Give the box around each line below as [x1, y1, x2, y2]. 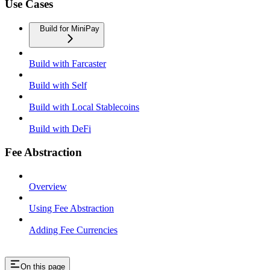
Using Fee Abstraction [29, 202, 114, 213]
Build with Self [29, 80, 87, 91]
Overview [29, 181, 67, 192]
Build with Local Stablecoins [29, 102, 139, 113]
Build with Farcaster [29, 58, 106, 69]
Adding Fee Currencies [29, 224, 118, 235]
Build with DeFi [29, 124, 91, 134]
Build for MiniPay [40, 24, 99, 34]
